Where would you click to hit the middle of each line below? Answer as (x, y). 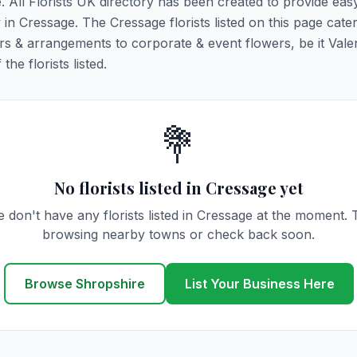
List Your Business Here (259, 284)
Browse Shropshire (84, 284)
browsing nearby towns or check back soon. (178, 234)
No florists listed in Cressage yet (178, 188)
